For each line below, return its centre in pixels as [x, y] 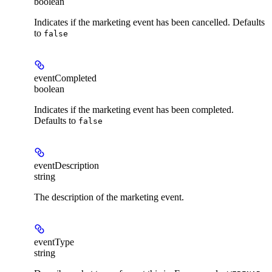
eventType [54, 242]
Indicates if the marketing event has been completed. [134, 109]
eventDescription [66, 165]
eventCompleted [65, 78]
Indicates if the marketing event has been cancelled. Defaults [149, 22]
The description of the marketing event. [109, 197]
